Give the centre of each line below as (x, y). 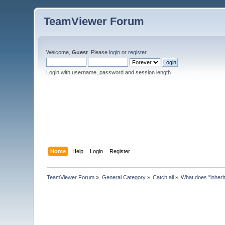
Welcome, (59, 52)
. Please (99, 52)
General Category (124, 177)
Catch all (163, 177)
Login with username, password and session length (109, 72)
